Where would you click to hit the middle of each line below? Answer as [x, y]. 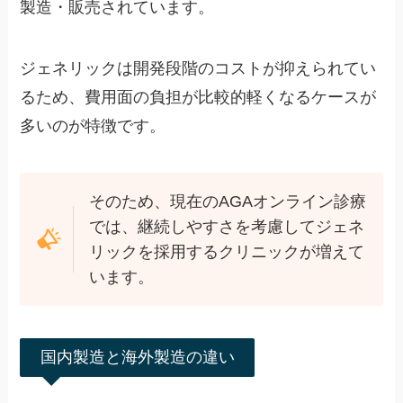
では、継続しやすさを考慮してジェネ [226, 226]
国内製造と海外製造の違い [137, 357]
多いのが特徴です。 [93, 126]
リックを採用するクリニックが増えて [226, 251]
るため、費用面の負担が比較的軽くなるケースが [198, 98]
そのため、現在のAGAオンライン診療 [227, 201]
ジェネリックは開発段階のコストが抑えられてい [198, 69]
